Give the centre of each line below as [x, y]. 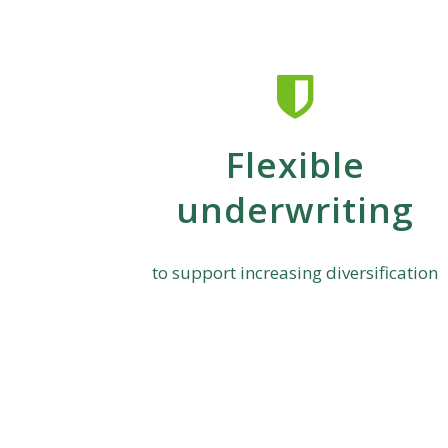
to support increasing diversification [295, 272]
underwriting [295, 209]
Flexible [295, 164]
